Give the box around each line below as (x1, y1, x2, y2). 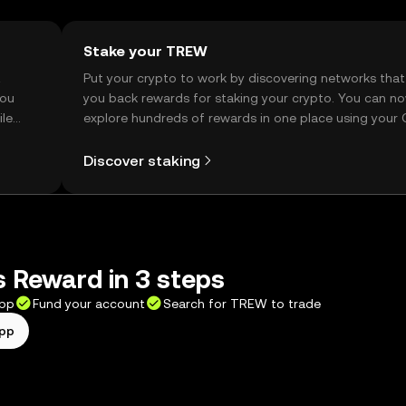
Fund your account (33, 296, 145, 311)
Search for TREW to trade (163, 296, 321, 311)
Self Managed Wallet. (83, 130, 210, 145)
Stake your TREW (83, 43, 208, 60)
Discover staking (83, 151, 200, 169)
